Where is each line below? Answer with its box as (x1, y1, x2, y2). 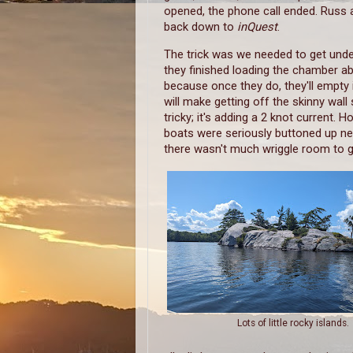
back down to (164, 19, 237, 34)
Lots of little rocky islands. (237, 318, 349, 329)
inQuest (237, 19, 277, 34)
